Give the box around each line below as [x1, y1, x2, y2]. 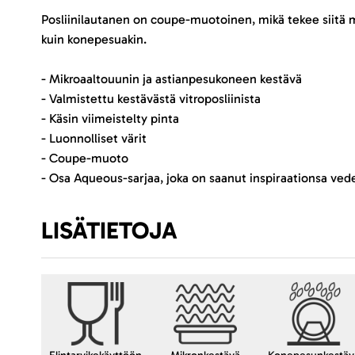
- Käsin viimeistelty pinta [41, 110, 179, 126]
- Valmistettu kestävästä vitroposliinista [41, 90, 261, 106]
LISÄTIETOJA [41, 216, 177, 245]
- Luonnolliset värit [41, 130, 147, 146]
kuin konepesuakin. [41, 31, 147, 47]
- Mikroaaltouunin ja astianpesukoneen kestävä [41, 71, 302, 86]
